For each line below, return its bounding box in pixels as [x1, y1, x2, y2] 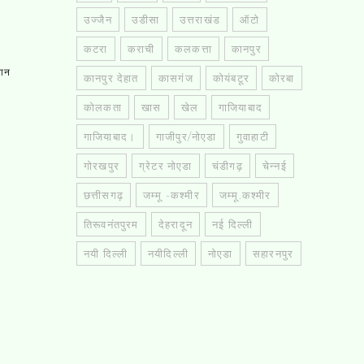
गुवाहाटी [236, 129, 269, 143]
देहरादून [158, 217, 193, 231]
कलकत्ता [175, 41, 212, 55]
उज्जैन [84, 12, 112, 26]
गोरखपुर [84, 158, 119, 172]
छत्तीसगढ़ [84, 188, 123, 201]
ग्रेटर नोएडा [139, 158, 193, 172]
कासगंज [158, 71, 193, 84]
